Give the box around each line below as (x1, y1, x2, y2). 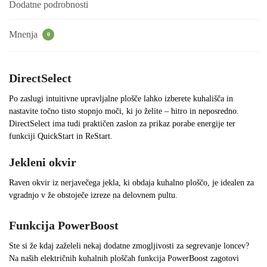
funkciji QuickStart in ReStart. (9, 131, 113, 141)
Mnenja (9, 29, 40, 39)
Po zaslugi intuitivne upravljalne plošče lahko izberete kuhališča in (9, 94, 233, 103)
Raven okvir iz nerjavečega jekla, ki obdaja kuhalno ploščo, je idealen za (9, 178, 254, 188)
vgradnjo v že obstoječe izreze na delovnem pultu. (9, 191, 178, 200)
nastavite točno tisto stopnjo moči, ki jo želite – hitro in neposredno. (9, 106, 239, 116)
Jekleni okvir (9, 156, 76, 169)
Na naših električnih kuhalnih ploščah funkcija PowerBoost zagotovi (9, 254, 239, 263)
